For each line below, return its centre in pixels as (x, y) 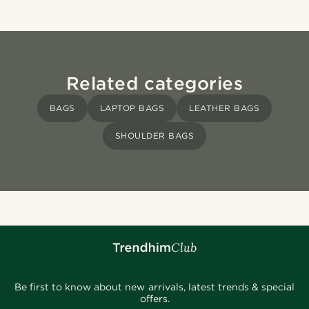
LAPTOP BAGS (132, 108)
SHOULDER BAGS (154, 136)
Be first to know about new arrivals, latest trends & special (154, 287)
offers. (154, 299)
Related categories (154, 83)
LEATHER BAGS (225, 108)
